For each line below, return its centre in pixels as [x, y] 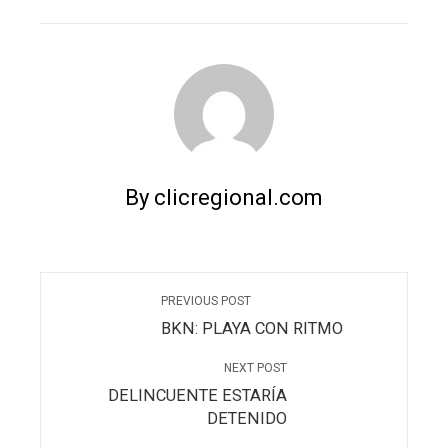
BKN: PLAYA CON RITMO [252, 329]
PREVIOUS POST [206, 301]
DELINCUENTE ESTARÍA [197, 396]
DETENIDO [247, 419]
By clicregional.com [224, 198]
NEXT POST [255, 368]
